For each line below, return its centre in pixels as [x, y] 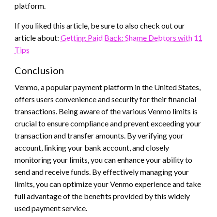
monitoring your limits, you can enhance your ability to [103, 159]
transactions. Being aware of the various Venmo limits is [106, 111]
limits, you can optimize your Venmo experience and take [108, 184]
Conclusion [39, 70]
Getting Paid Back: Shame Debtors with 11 [132, 37]
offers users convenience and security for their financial [105, 99]
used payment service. [51, 208]
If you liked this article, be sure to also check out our [100, 25]
